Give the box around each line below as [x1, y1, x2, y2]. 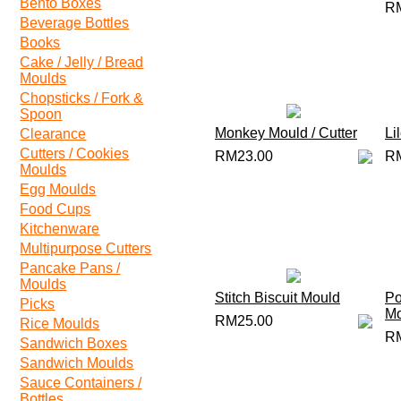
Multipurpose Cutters [20, 241, 152, 256]
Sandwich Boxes [20, 336, 128, 351]
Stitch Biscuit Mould [215, 290, 340, 305]
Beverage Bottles [20, 15, 130, 30]
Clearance [20, 126, 87, 141]
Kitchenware [20, 221, 100, 236]
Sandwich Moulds [20, 355, 134, 371]
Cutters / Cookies [20, 146, 130, 161]
